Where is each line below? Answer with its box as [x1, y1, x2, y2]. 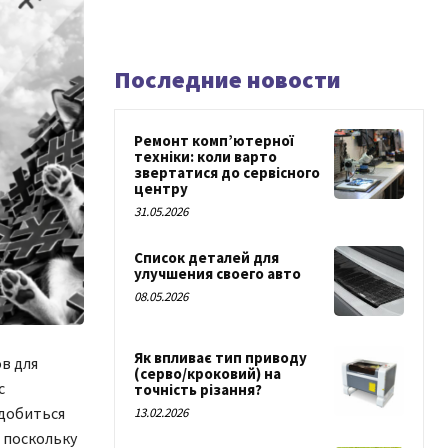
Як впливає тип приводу [134, 348, 307, 368]
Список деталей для [134, 248, 279, 267]
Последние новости [114, 64, 341, 95]
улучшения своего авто [134, 264, 301, 283]
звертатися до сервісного [134, 163, 320, 182]
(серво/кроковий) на [134, 364, 281, 384]
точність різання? [134, 380, 262, 400]
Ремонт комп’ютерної [134, 131, 294, 150]
